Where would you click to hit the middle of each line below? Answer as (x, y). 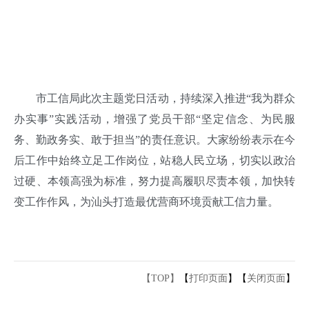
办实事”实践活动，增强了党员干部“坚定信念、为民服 (154, 119)
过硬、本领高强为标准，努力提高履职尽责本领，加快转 (154, 181)
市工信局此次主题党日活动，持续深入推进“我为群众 (154, 98)
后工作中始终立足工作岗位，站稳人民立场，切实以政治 (154, 160)
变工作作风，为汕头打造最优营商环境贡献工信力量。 (146, 201)
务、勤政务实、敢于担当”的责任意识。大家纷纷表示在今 (154, 139)
